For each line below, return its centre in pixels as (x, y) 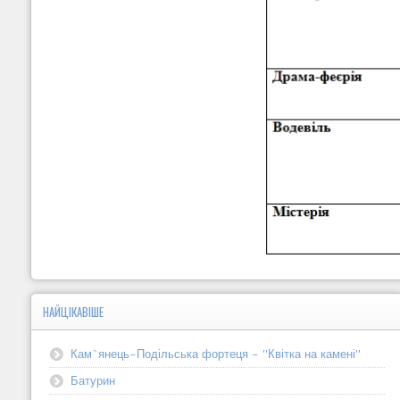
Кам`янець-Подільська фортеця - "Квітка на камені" (215, 353)
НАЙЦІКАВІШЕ (73, 312)
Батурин (92, 380)
